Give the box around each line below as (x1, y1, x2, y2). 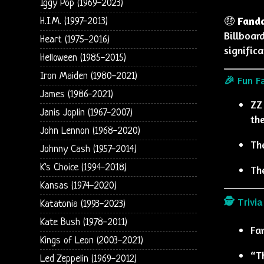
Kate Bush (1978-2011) (39, 216, 127, 228)
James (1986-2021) (39, 88, 113, 100)
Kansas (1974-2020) (39, 180, 117, 192)
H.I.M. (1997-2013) (39, 15, 108, 27)
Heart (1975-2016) (39, 34, 110, 45)
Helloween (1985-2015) (39, 52, 126, 64)
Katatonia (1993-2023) (39, 198, 126, 210)
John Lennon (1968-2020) (39, 125, 140, 137)
